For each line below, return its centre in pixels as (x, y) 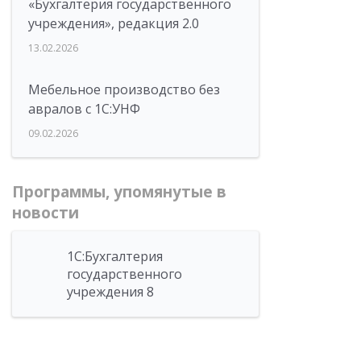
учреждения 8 (110, 292)
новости (46, 213)
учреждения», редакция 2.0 (114, 23)
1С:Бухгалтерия (115, 256)
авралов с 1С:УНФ (84, 109)
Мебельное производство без (124, 89)
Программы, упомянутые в (119, 192)
